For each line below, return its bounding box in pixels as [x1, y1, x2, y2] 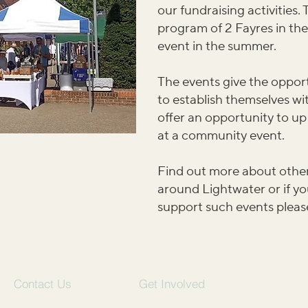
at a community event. [157, 127, 285, 144]
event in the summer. [157, 38, 276, 54]
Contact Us [14, 276, 71, 291]
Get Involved [139, 276, 205, 291]
